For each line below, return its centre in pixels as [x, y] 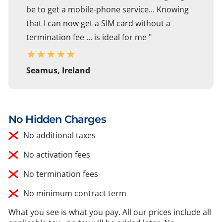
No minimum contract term [75, 194]
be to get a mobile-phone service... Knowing [108, 10]
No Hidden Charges [57, 119]
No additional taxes [59, 136]
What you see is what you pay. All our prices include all [110, 212]
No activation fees [57, 155]
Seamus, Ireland [58, 71]
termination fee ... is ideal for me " [89, 37]
